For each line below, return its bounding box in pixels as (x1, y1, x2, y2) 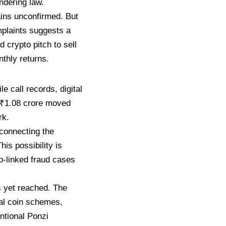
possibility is (15, 140, 62, 150)
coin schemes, (8, 197, 63, 207)
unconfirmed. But (14, 11, 78, 21)
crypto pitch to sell (7, 39, 77, 49)
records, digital (26, 84, 82, 94)
